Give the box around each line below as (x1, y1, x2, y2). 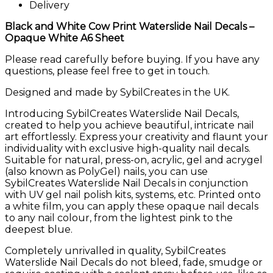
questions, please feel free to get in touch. (5, 65, 210, 77)
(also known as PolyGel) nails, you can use (5, 165, 208, 177)
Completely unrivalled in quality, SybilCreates (5, 244, 225, 257)
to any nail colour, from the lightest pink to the (5, 211, 233, 224)
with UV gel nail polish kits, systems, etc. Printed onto (5, 188, 261, 200)
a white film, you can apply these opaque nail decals (5, 200, 258, 212)
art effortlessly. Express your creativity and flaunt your (5, 130, 268, 143)
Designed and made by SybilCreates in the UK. (5, 86, 230, 98)
